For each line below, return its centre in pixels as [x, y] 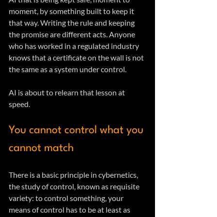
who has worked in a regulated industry [75, 46]
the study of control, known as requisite [75, 186]
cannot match [41, 148]
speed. [19, 104]
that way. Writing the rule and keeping [72, 23]
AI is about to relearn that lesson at [68, 93]
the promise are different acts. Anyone [73, 34]
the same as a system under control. [68, 69]
